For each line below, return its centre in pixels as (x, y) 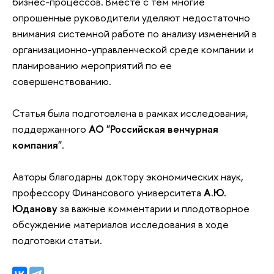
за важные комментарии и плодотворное (154, 208)
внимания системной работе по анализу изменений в (135, 33)
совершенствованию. (63, 81)
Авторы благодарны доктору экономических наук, (128, 176)
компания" (37, 144)
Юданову (35, 208)
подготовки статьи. (57, 240)
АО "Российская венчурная (154, 128)
